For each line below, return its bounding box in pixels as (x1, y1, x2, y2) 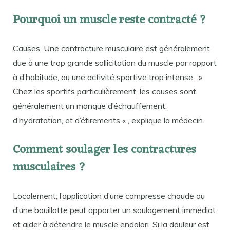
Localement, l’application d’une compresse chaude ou (13, 190, 205, 201)
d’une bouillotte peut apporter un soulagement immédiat (13, 204, 216, 215)
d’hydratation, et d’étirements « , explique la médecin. (13, 115, 204, 126)
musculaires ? (13, 157, 86, 178)
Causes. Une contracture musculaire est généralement (13, 43, 210, 54)
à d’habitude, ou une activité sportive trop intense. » (13, 72, 202, 83)
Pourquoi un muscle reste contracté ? (13, 10, 206, 31)
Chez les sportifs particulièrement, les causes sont (13, 86, 196, 97)
